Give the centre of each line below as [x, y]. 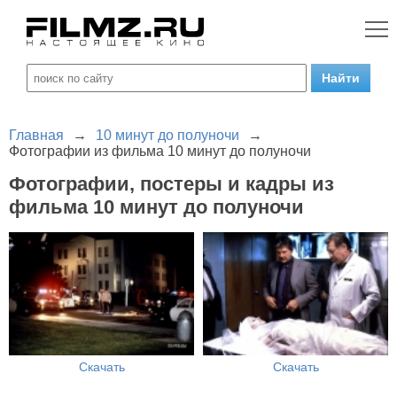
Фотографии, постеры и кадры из [171, 184]
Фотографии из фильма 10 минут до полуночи [160, 151]
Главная [36, 135]
